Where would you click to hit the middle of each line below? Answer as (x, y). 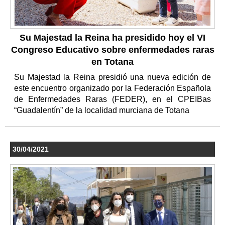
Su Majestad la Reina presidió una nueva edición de (113, 77)
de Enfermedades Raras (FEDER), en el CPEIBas (113, 99)
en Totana (113, 62)
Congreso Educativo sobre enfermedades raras (113, 49)
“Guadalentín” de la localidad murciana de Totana (103, 110)
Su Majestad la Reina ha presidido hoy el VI (113, 37)
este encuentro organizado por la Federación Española (113, 88)
